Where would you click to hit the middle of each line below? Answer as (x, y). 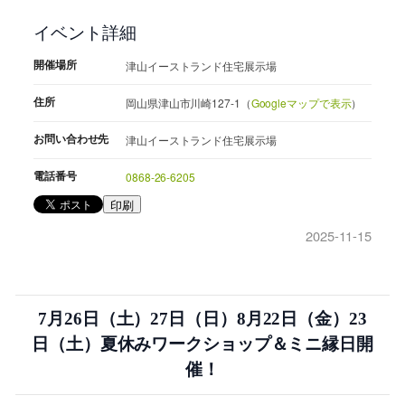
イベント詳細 (85, 31)
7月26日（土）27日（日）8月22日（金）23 (202, 319)
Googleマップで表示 (301, 103)
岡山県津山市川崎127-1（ (188, 103)
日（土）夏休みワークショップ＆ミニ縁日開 (202, 344)
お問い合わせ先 (71, 139)
